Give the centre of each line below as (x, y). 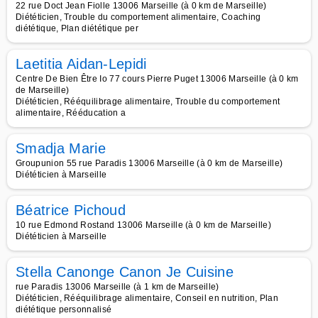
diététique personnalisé (64, 309)
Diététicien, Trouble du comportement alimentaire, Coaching (138, 17)
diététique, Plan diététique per (77, 28)
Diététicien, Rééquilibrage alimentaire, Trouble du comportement (148, 102)
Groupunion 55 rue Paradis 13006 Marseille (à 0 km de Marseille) (149, 163)
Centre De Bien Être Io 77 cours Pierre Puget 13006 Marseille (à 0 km (157, 79)
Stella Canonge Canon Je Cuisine (125, 272)
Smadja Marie (61, 148)
